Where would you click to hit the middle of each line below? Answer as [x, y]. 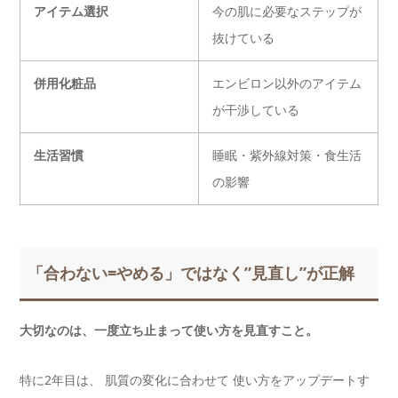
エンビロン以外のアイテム [287, 84]
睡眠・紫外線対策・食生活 [287, 155]
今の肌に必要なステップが [287, 12]
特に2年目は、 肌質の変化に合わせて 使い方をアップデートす [195, 379]
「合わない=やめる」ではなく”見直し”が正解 [191, 273]
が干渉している [256, 110]
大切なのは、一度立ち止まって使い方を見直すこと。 [169, 330]
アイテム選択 [71, 12]
